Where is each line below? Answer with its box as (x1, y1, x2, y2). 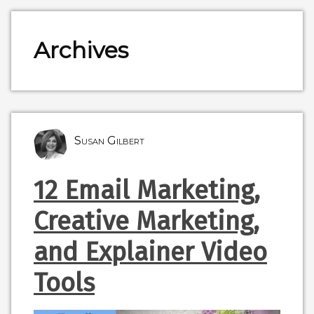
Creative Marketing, (34, 205, 259, 237)
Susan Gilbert (74, 133, 144, 147)
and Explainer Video (34, 236, 267, 268)
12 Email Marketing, (34, 175, 260, 206)
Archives (34, 36, 128, 64)
